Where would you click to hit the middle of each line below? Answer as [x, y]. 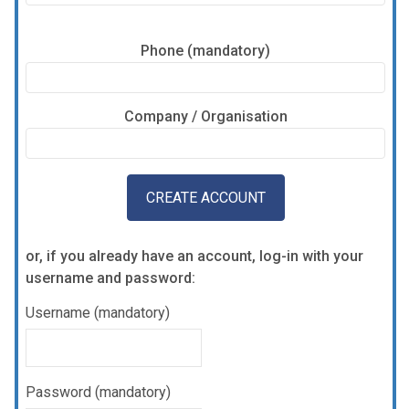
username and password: [110, 278]
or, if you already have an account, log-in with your [194, 257]
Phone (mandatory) [205, 51]
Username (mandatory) [98, 312]
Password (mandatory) [98, 392]
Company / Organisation [205, 117]
